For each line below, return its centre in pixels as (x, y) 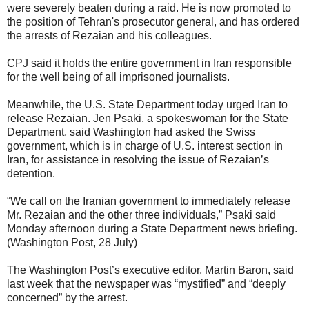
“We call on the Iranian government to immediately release (149, 201)
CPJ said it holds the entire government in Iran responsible (149, 63)
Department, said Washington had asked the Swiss (131, 132)
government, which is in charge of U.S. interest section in (145, 146)
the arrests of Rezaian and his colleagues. (109, 35)
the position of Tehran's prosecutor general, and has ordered (153, 21)
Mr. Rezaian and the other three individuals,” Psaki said (141, 215)
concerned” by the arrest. (67, 297)
